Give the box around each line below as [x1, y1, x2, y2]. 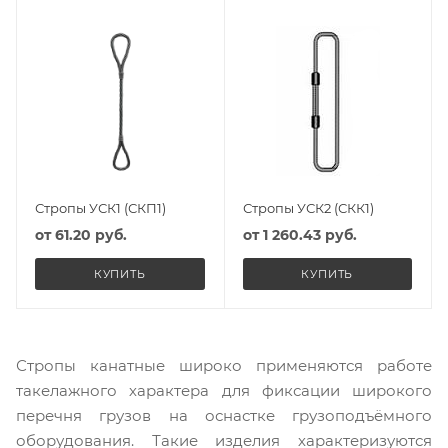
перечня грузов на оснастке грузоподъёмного [16, 405, 432, 425]
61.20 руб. [55, 225, 127, 244]
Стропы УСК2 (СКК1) [242, 199, 374, 216]
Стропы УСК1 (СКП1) [35, 199, 166, 216]
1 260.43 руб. [262, 225, 357, 244]
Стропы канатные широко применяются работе [16, 355, 432, 375]
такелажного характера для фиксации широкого [16, 380, 432, 400]
